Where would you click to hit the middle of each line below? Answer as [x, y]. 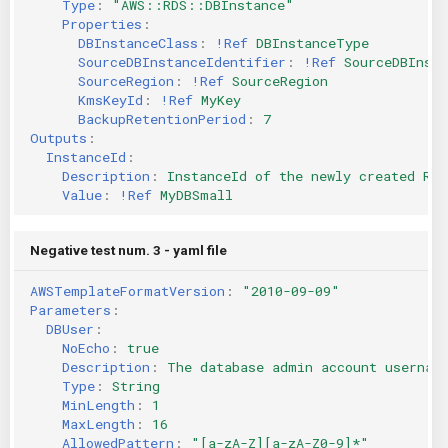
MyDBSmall [196, 194]
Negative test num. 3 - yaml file [128, 250]
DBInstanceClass [138, 42]
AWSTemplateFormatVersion [127, 290]
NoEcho [86, 347]
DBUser [70, 328]
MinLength [98, 404]
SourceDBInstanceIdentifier [182, 61]
